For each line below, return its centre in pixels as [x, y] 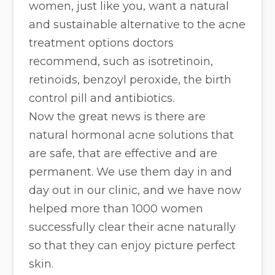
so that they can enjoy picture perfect [133, 245]
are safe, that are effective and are [123, 153]
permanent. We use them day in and [131, 172]
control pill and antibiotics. [102, 98]
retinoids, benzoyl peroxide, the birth [130, 79]
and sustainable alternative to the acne [137, 24]
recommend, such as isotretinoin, [121, 61]
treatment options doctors [102, 43]
